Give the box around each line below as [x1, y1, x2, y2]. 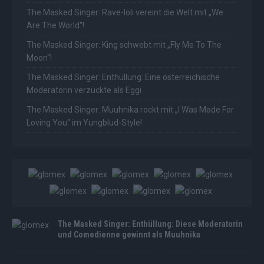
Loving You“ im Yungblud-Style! [27, 118, 142, 128]
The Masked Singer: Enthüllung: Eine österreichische [27, 72, 220, 82]
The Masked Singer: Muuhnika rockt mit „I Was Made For [27, 105, 234, 115]
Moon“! [27, 53, 52, 63]
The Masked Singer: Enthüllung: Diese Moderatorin [58, 219, 243, 229]
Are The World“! [27, 21, 84, 31]
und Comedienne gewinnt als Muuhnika [58, 230, 200, 240]
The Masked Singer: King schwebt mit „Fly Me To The [27, 40, 222, 50]
